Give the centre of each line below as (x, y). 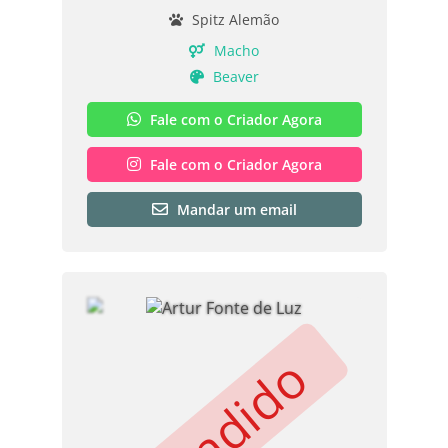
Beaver (233, 76)
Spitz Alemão (233, 19)
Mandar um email (236, 209)
